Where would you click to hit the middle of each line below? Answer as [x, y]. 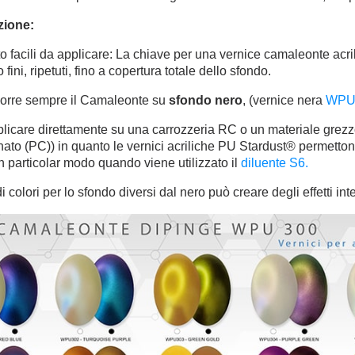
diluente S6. [275, 163]
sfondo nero [206, 101]
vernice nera [290, 101]
